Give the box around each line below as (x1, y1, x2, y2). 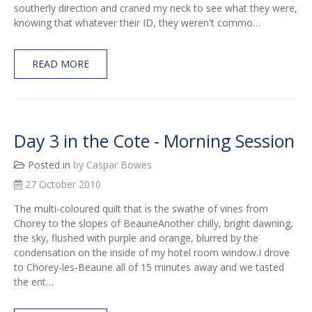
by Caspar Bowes (73, 158, 152, 172)
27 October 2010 (22, 178, 101, 192)
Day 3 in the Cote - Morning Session (14, 129, 295, 153)
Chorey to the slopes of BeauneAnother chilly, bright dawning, (14, 217, 293, 231)
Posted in (25, 158, 73, 172)
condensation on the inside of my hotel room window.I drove (14, 246, 290, 260)
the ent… (14, 275, 54, 289)
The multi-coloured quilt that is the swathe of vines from (14, 202, 268, 216)
